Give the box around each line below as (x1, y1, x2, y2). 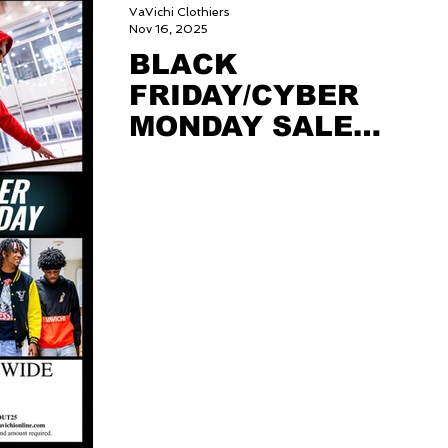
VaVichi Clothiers (129, 5, 229, 20)
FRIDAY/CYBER (129, 80, 359, 112)
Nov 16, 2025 (129, 21, 208, 36)
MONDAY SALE (129, 111, 353, 143)
